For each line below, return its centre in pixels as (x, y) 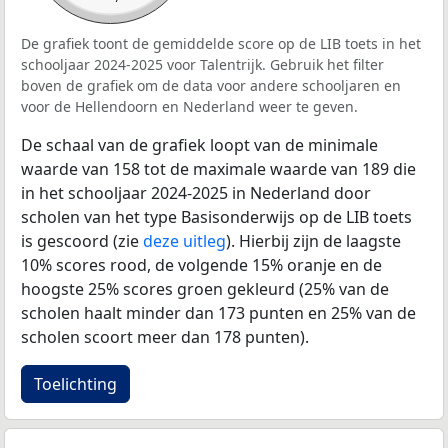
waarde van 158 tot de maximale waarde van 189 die (218, 168)
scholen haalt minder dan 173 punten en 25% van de (218, 312)
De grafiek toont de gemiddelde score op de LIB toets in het (221, 43)
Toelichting (75, 383)
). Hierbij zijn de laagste (313, 240)
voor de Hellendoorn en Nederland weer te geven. (189, 106)
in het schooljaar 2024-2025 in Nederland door (196, 192)
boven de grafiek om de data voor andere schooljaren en (211, 85)
